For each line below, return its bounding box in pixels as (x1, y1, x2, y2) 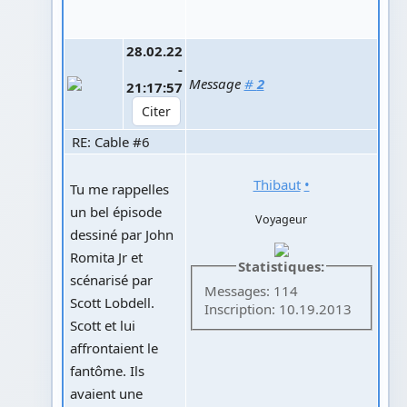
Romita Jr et (69, 247, 143, 266)
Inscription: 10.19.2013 (203, 300, 352, 319)
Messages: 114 (203, 282, 298, 301)
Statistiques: (238, 256, 324, 275)
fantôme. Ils (69, 361, 144, 380)
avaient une (69, 383, 143, 402)
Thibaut (253, 174, 301, 194)
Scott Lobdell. (69, 293, 154, 312)
